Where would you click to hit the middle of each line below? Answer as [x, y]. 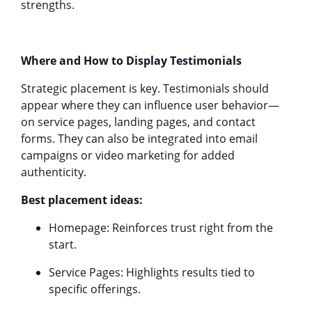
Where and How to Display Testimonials [131, 60]
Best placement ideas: [82, 200]
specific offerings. [95, 289]
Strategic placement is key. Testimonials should [145, 88]
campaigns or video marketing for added [128, 155]
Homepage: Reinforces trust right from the [161, 227]
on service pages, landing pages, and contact [138, 122]
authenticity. [54, 172]
